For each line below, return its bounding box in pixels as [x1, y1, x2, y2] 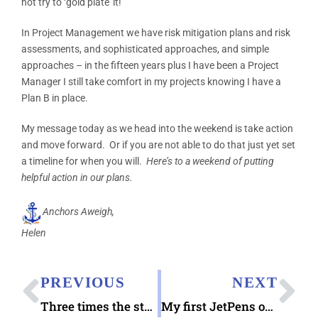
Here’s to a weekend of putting [146, 155, 274, 167]
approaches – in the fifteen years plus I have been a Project [21, 59, 279, 71]
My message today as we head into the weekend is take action [21, 122, 293, 134]
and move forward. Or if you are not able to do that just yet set [21, 138, 295, 150]
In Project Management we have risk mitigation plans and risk [21, 26, 290, 38]
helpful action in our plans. [21, 171, 133, 183]
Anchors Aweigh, [43, 205, 114, 217]
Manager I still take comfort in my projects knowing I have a [21, 75, 281, 87]
